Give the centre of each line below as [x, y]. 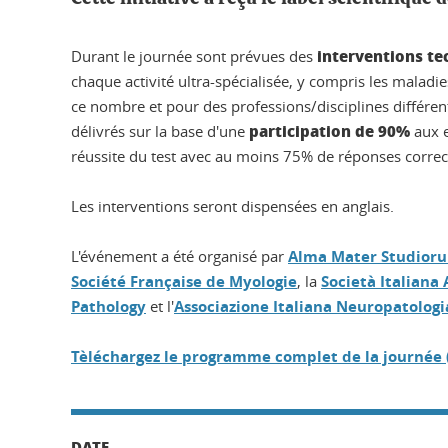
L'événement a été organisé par [179, 256]
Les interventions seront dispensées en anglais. [232, 206]
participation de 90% [329, 131]
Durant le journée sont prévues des [194, 56]
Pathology [108, 307]
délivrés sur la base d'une [160, 131]
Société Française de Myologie [184, 282]
